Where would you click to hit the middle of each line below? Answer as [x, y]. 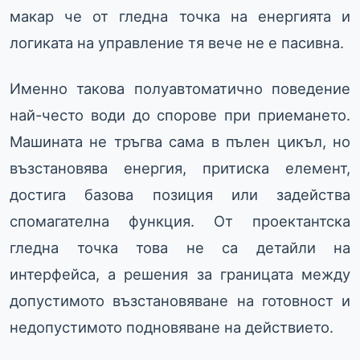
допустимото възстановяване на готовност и [180, 301]
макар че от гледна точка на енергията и [180, 16]
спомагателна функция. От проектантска [180, 221]
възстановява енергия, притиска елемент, [180, 168]
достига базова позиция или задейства [180, 195]
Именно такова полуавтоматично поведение [180, 89]
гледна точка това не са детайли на [180, 248]
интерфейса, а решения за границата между [180, 274]
